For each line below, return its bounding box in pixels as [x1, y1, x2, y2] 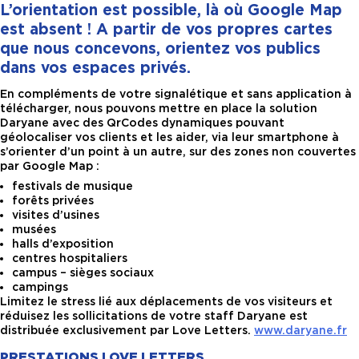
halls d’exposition [12, 236, 114, 250]
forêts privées [12, 193, 94, 207]
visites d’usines [12, 208, 99, 221]
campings [12, 280, 68, 293]
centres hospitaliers [12, 251, 127, 264]
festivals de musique [12, 179, 133, 192]
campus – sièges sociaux [12, 265, 154, 279]
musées [12, 222, 56, 236]
